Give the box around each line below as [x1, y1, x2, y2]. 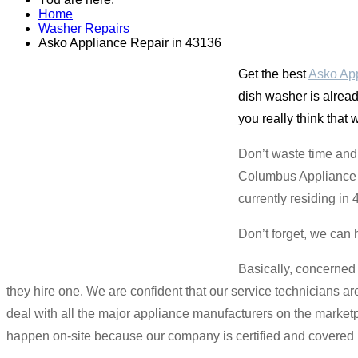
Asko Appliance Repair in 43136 [38, 35, 221, 50]
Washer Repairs [38, 21, 129, 35]
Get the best [238, 66, 308, 81]
